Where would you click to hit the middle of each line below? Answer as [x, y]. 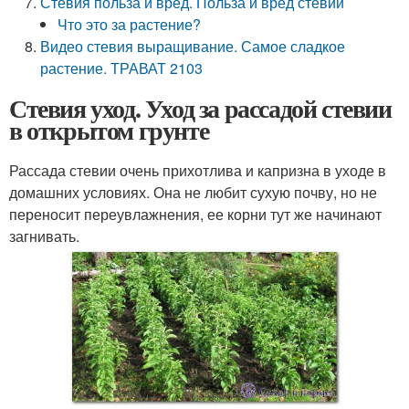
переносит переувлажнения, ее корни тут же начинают [195, 214]
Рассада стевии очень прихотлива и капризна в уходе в [198, 170]
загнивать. [44, 236]
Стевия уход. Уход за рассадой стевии [200, 108]
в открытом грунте [109, 130]
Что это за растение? [130, 24]
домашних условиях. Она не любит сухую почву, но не [193, 192]
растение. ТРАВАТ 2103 [122, 68]
